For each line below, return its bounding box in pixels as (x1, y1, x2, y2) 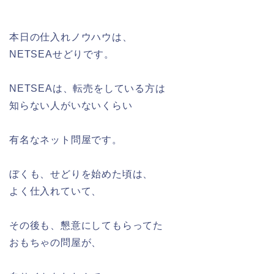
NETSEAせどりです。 (9, 49, 114, 60)
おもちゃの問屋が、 (9, 237, 102, 248)
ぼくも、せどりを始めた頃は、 (9, 169, 154, 180)
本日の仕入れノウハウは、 (9, 32, 133, 43)
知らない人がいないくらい (9, 100, 133, 111)
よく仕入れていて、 (9, 186, 102, 197)
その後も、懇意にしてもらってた (9, 220, 163, 231)
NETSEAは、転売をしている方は (9, 83, 166, 94)
